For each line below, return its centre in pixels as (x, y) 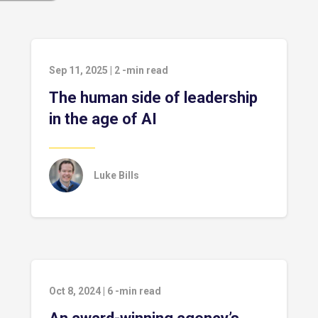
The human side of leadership (153, 98)
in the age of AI (103, 119)
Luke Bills (116, 175)
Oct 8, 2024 (75, 291)
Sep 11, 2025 (78, 70)
